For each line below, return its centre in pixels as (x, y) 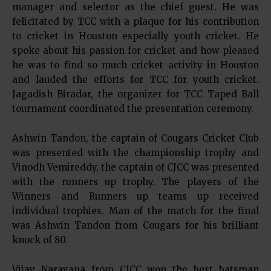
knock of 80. (40, 240)
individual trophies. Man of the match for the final (135, 211)
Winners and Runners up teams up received (135, 196)
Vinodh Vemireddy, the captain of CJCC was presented (135, 167)
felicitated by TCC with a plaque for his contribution (135, 21)
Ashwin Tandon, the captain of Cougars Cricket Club (135, 138)
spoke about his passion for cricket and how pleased (135, 50)
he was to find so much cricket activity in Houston (135, 65)
